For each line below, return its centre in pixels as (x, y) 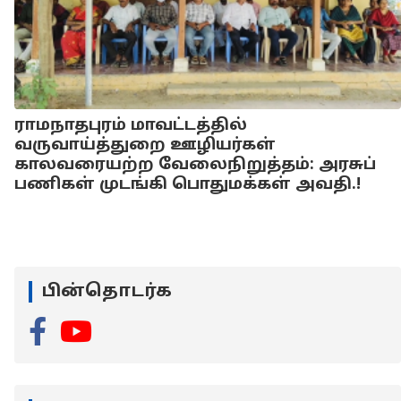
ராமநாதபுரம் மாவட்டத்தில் (131, 126)
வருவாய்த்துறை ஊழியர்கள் (145, 145)
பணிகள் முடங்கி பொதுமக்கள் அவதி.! (188, 185)
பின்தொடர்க (107, 291)
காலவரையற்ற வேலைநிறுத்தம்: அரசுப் (195, 165)
